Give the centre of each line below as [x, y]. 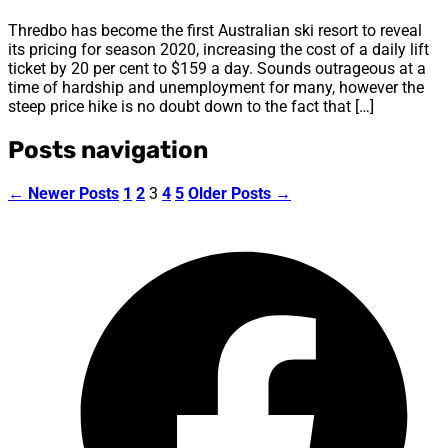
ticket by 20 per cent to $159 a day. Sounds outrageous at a [217, 68]
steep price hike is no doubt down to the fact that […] [191, 106]
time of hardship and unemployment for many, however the [216, 87]
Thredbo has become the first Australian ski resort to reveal [215, 30]
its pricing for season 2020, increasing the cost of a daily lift [218, 49]
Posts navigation [108, 149]
